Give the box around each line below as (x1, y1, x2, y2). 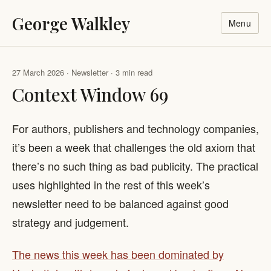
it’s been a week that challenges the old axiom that (12, 139, 255, 155)
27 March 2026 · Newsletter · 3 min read (12, 67, 152, 78)
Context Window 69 (12, 82, 168, 106)
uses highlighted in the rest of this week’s (12, 176, 210, 192)
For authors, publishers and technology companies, (12, 120, 259, 136)
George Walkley (12, 11, 130, 34)
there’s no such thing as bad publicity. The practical (12, 157, 258, 174)
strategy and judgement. (12, 214, 129, 230)
